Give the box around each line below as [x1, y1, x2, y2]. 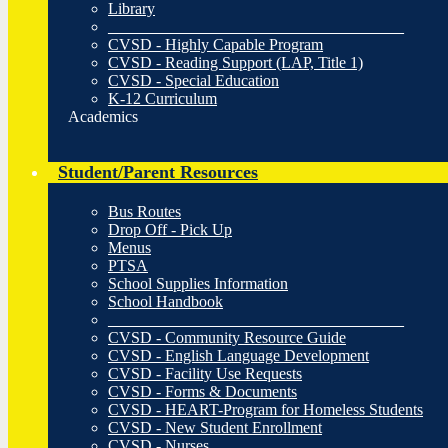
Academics [68, 108, 138, 125]
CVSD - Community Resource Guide [108, 329, 346, 346]
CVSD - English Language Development [108, 347, 369, 364]
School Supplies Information [108, 275, 288, 292]
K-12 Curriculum [108, 90, 217, 107]
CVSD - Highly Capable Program [108, 36, 323, 53]
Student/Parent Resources [58, 162, 258, 182]
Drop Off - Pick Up [108, 221, 232, 238]
